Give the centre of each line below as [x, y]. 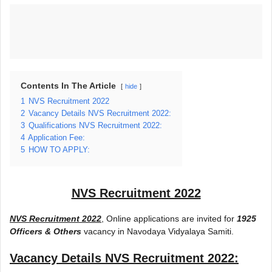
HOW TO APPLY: [59, 150]
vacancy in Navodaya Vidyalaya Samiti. [158, 231]
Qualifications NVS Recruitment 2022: [95, 125]
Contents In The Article [68, 85]
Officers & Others [46, 231]
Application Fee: [56, 138]
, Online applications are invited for [169, 218]
